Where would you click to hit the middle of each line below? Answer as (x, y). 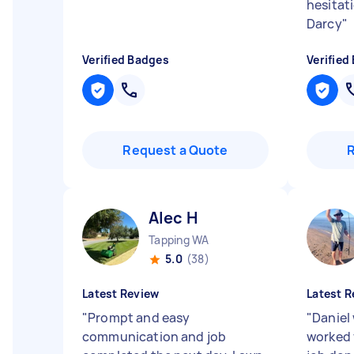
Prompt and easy (139, 318)
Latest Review (121, 294)
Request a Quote (175, 150)
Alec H (173, 218)
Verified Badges (126, 60)
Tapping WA (179, 240)
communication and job (154, 337)
